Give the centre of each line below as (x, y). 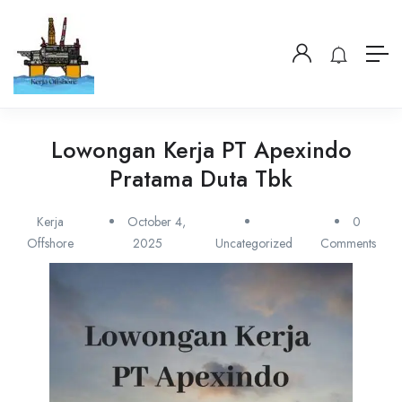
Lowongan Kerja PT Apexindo (201, 150)
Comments (348, 243)
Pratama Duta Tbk (201, 179)
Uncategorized (253, 243)
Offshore (50, 243)
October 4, (156, 222)
